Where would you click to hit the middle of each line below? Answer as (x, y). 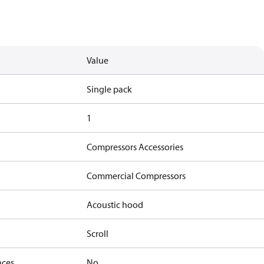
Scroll (98, 233)
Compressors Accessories (135, 147)
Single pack (110, 89)
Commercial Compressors (136, 176)
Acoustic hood (115, 204)
